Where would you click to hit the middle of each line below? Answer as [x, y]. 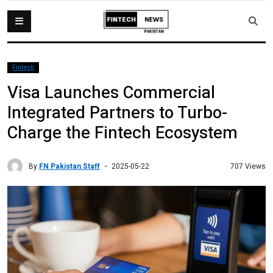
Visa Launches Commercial [111, 93]
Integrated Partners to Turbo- [117, 113]
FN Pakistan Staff [69, 166]
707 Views [248, 166]
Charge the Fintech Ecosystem [122, 133]
